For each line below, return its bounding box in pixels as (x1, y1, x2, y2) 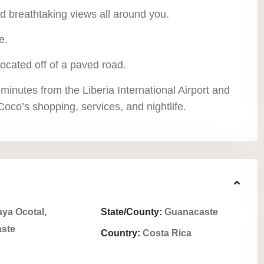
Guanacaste (164, 207, 218, 217)
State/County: (101, 207, 162, 217)
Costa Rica (140, 228, 192, 238)
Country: (101, 228, 140, 238)
